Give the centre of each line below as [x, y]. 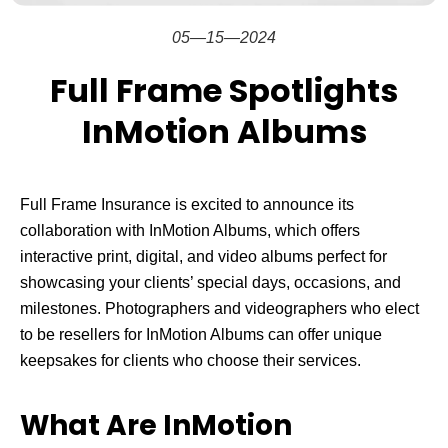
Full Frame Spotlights [224, 90]
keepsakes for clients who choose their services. [190, 360]
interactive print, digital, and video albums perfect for [203, 256]
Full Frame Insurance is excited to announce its [187, 204]
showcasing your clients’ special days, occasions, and [210, 282]
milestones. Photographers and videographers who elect [219, 308]
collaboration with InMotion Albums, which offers [190, 230]
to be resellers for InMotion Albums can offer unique [201, 334]
